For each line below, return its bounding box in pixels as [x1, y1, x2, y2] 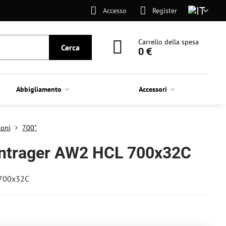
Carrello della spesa [138, 37, 199, 46]
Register [152, 6, 177, 15]
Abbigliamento [16, 85, 62, 94]
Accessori [139, 85, 167, 94]
